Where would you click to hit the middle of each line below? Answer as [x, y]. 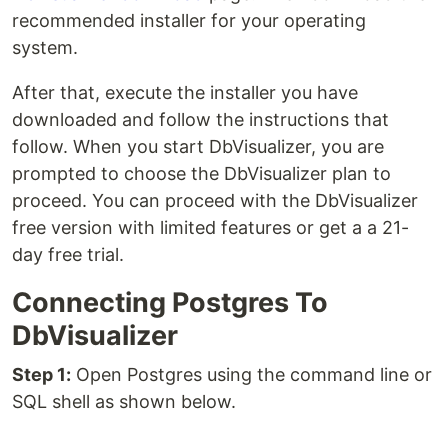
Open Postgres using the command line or [251, 375]
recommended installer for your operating [189, 21]
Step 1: [41, 375]
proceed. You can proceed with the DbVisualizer [215, 201]
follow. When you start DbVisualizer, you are [198, 147]
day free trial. [68, 255]
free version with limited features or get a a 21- [210, 228]
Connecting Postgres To [170, 303]
